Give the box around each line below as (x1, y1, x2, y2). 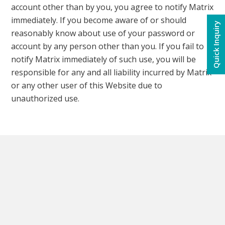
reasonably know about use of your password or (11, 28, 195, 39)
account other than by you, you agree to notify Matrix (11, 2, 214, 13)
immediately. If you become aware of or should (11, 15, 187, 26)
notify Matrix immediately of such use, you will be (11, 54, 196, 65)
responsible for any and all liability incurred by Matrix (11, 67, 212, 78)
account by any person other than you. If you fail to (11, 41, 204, 52)
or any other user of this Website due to (11, 80, 163, 91)
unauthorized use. (11, 93, 80, 104)
